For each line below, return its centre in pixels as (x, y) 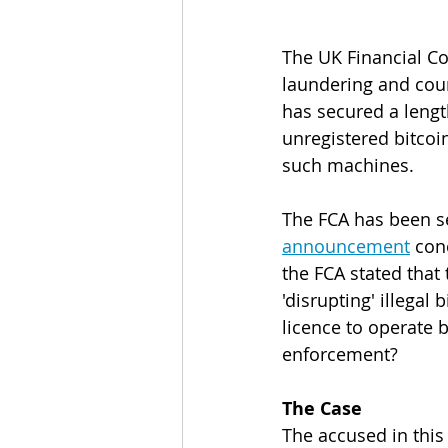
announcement (346, 246)
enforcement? (340, 354)
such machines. (348, 165)
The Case (322, 408)
